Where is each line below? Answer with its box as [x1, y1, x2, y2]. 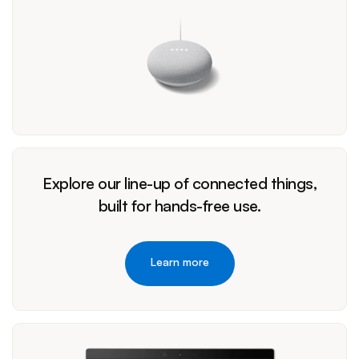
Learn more [150, 255, 209, 269]
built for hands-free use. [98, 196, 261, 216]
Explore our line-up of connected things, [42, 173, 317, 194]
